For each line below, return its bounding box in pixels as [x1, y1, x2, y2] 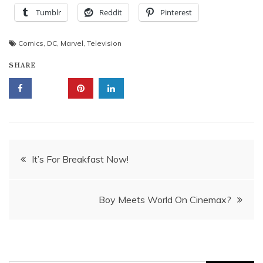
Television [87, 39, 122, 48]
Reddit [99, 7, 122, 18]
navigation [8, 174, 102, 200]
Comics [18, 39, 43, 48]
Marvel [60, 39, 83, 48]
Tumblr [36, 7, 61, 18]
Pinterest [160, 7, 192, 18]
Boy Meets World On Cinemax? [99, 194, 231, 205]
